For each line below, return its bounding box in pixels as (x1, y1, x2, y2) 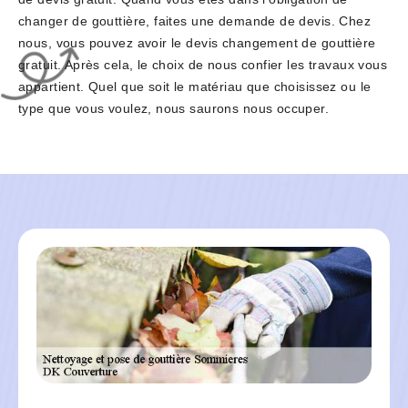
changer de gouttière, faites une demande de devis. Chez (18, 14, 372, 29)
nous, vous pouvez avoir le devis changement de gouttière (18, 36, 376, 51)
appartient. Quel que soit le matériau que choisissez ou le (18, 79, 372, 95)
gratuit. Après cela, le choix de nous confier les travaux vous (18, 57, 388, 73)
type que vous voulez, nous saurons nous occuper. (18, 101, 330, 117)
